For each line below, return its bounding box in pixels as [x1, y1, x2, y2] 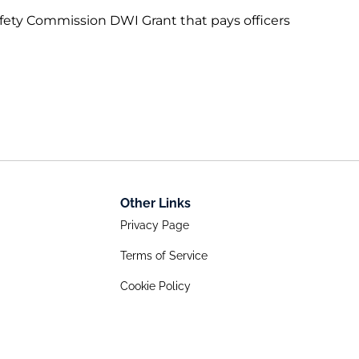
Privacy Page [120, 219, 189, 232]
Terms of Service [120, 249, 208, 263]
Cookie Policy [120, 280, 191, 293]
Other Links [120, 196, 191, 212]
